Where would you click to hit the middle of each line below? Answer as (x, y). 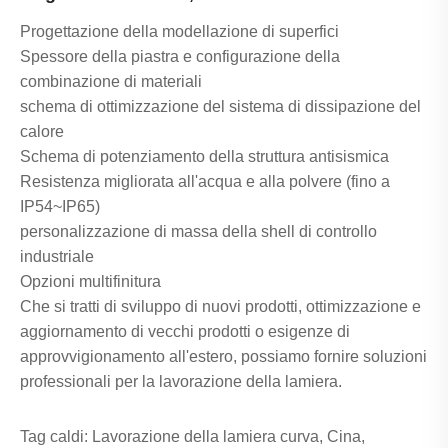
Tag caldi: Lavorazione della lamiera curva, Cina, (192, 436)
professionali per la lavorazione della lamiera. (181, 381)
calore (42, 131)
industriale (57, 256)
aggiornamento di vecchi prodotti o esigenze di (185, 331)
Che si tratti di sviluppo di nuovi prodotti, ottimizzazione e (220, 306)
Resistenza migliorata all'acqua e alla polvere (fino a (205, 181)
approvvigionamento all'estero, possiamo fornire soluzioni (223, 356)
